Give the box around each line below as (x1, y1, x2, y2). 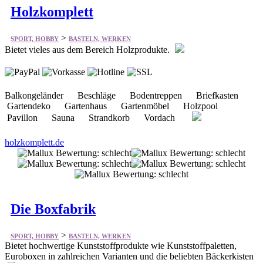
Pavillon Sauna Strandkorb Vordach (5, 113, 189, 123)
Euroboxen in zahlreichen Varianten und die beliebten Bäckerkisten (5, 251, 254, 261)
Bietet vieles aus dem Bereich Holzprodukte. (5, 45, 172, 55)
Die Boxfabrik (11, 201, 96, 217)
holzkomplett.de (5, 137, 64, 148)
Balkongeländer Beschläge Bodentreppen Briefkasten (5, 90, 248, 101)
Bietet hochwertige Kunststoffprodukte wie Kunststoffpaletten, (5, 240, 237, 251)
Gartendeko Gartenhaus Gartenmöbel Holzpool (5, 101, 227, 112)
